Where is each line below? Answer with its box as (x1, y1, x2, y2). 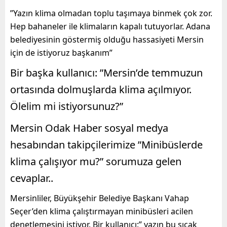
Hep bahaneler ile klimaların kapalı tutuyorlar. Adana (10, 20, 210, 32)
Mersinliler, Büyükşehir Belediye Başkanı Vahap (10, 192, 189, 204)
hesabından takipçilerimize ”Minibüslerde (10, 137, 203, 152)
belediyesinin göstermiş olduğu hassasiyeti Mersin (10, 33, 204, 45)
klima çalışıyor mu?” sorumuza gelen (10, 154, 181, 168)
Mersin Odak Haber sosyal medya (10, 121, 168, 135)
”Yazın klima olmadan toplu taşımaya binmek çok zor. (10, 7, 212, 19)
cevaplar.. (10, 171, 53, 185)
